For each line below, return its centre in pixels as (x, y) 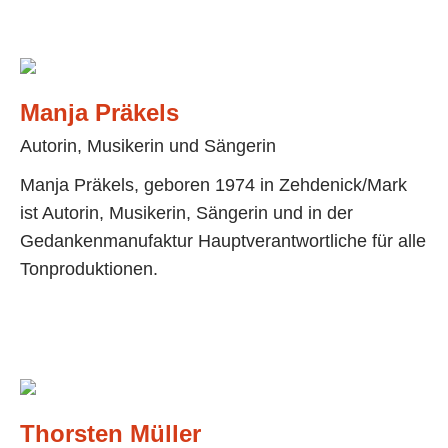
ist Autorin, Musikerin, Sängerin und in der (186, 213)
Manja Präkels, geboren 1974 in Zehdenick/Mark (213, 185)
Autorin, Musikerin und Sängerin (148, 146)
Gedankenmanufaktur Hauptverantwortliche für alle (223, 241)
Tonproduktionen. (89, 269)
